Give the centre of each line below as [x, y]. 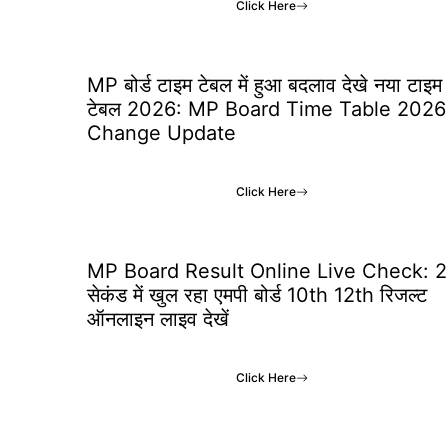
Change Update [161, 133]
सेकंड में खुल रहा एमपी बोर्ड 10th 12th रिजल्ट [257, 295]
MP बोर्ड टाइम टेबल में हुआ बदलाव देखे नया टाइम [264, 85]
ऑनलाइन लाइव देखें [158, 319]
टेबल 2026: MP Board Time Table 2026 [266, 109]
